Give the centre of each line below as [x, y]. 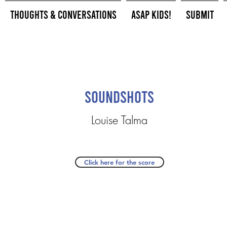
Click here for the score [119, 162]
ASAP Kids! [151, 14]
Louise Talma [119, 120]
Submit [200, 14]
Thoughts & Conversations [63, 14]
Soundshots [119, 96]
